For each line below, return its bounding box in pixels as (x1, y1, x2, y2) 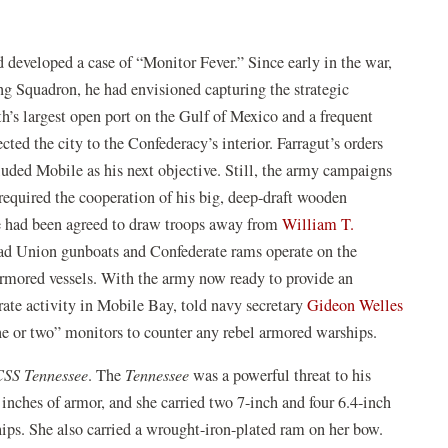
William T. (282, 212, 355, 235)
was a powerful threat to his (193, 363, 372, 386)
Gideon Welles (307, 293, 404, 316)
